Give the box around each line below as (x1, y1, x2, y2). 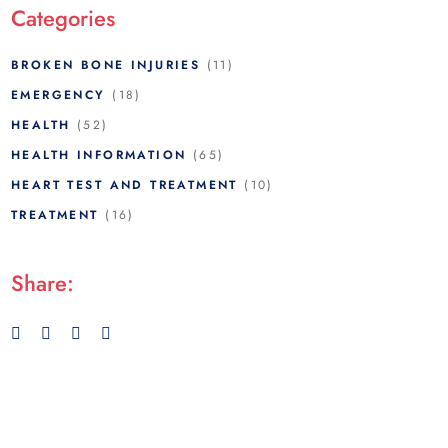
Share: (11, 267, 74, 300)
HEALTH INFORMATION (11, 146, 187, 165)
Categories (11, 2, 115, 35)
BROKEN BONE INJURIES (11, 56, 201, 75)
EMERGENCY (11, 86, 106, 105)
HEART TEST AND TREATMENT (11, 176, 238, 195)
